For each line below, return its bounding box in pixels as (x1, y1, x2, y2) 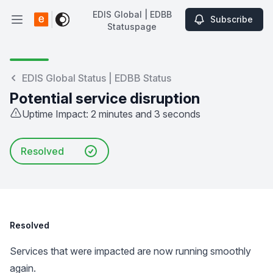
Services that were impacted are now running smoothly (10, 245, 251, 257)
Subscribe (210, 14, 253, 24)
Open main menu (16, 19, 90, 32)
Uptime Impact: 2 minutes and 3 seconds (22, 108, 200, 120)
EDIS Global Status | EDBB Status (22, 72, 171, 84)
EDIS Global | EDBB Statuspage (34, 29, 175, 41)
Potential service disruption (10, 90, 200, 107)
